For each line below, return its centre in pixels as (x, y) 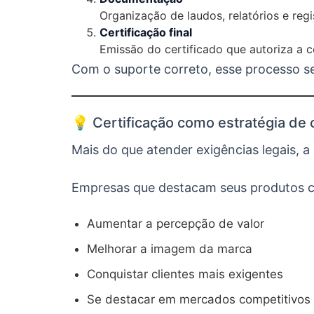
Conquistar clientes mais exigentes (185, 274)
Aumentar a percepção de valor (176, 224)
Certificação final (146, 32)
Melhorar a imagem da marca (170, 249)
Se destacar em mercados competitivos (199, 299)
